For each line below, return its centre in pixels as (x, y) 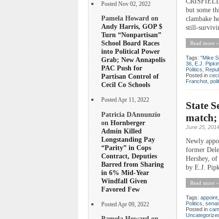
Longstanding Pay (128, 139)
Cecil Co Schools (126, 85)
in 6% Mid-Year (125, 172)
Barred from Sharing (132, 164)
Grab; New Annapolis (133, 60)
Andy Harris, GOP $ (132, 27)
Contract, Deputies (129, 156)
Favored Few (120, 189)
